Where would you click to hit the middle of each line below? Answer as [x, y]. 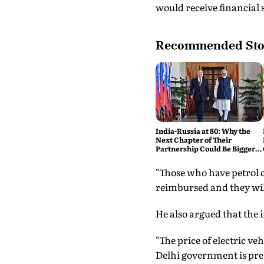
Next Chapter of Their [193, 140]
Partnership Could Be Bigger [205, 149]
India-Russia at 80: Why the [203, 131]
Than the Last [179, 158]
